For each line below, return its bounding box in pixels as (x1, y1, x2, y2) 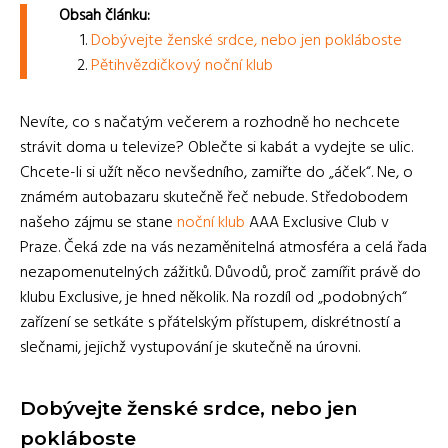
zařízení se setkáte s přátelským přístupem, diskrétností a (20, 310, 401, 337)
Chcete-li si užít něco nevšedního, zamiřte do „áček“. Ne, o (20, 160, 413, 187)
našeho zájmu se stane (20, 210, 177, 237)
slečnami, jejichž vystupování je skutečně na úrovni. (20, 335, 360, 362)
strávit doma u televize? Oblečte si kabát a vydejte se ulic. (20, 135, 413, 162)
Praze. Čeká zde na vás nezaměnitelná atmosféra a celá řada (20, 235, 427, 262)
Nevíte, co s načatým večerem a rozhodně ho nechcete (20, 110, 400, 137)
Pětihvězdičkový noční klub (91, 53, 273, 80)
